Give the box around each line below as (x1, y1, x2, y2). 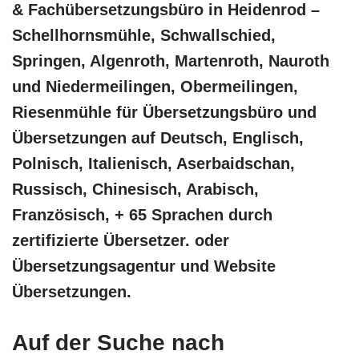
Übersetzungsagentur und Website (12, 257, 276, 276)
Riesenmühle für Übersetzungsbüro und (12, 103, 317, 122)
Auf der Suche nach (12, 330, 224, 356)
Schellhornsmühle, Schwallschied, (12, 26, 276, 45)
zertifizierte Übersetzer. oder (12, 232, 229, 250)
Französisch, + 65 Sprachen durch (12, 206, 272, 224)
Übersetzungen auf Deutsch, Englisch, (12, 129, 304, 147)
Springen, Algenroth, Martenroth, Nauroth (12, 52, 329, 71)
